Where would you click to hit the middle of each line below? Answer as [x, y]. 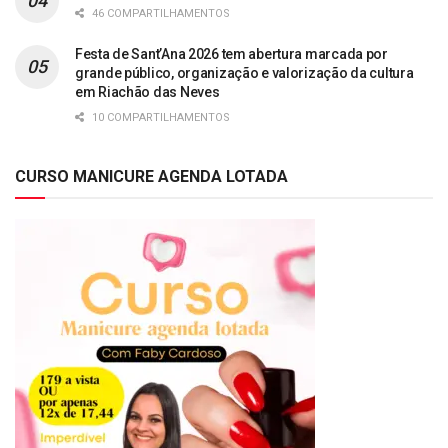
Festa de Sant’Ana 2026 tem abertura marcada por [231, 54]
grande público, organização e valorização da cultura [244, 73]
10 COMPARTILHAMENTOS [159, 118]
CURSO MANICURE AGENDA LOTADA [151, 177]
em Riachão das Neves [147, 92]
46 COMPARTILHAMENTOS [159, 14]
